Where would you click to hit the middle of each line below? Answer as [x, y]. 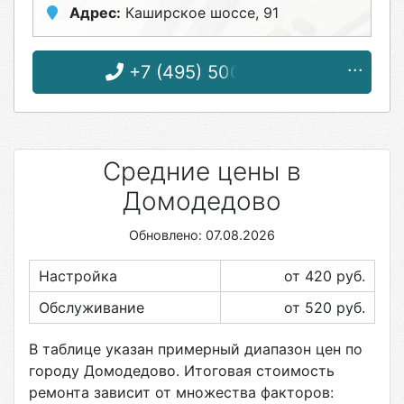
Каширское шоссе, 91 [200, 13]
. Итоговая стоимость [255, 371]
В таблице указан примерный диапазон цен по [196, 349]
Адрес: [95, 13]
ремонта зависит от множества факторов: [181, 392]
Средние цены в [202, 171]
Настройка [78, 276]
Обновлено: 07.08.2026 [202, 235]
